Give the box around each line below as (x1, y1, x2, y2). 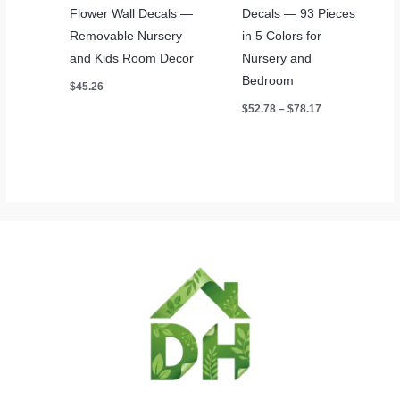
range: (320, 112, 354, 125)
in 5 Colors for (241, 29, 321, 43)
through (320, 140, 360, 154)
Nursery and (241, 51, 312, 65)
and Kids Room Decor (70, 51, 195, 65)
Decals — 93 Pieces (241, 6, 355, 21)
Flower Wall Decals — (70, 6, 194, 21)
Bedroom (241, 73, 294, 87)
